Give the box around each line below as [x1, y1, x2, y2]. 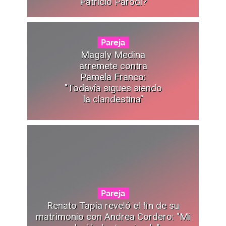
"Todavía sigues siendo [64, 82, 162, 94]
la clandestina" [83, 93, 143, 105]
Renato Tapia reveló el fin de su [47, 199, 179, 211]
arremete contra [79, 60, 147, 72]
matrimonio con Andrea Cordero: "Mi [36, 210, 190, 222]
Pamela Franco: [80, 71, 146, 83]
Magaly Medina [81, 48, 145, 61]
